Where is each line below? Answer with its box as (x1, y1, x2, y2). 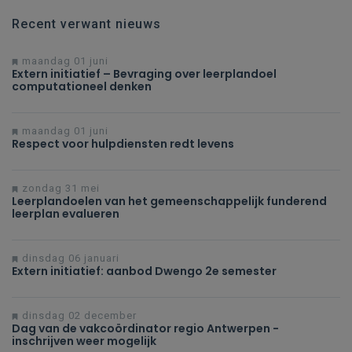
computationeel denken (12, 79, 152, 94)
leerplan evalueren (12, 206, 119, 222)
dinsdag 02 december (19, 310, 137, 321)
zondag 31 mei (19, 182, 100, 194)
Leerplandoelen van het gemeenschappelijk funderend (12, 193, 327, 209)
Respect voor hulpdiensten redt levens (12, 136, 234, 152)
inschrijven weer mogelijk (12, 333, 156, 349)
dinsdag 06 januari (19, 252, 119, 264)
